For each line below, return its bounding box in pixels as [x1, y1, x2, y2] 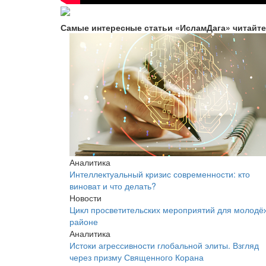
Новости [69, 191, 102, 204]
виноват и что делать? [69, 179, 156, 192]
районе [69, 215, 98, 227]
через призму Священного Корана [69, 251, 204, 263]
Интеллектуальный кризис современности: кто [69, 167, 250, 180]
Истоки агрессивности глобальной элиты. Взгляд [69, 239, 259, 251]
